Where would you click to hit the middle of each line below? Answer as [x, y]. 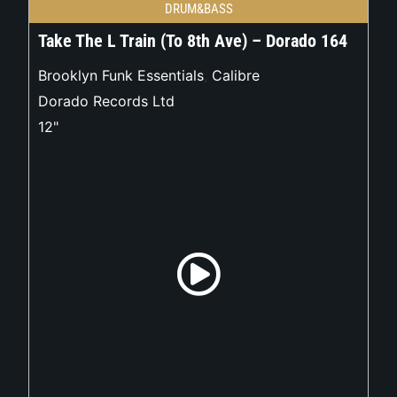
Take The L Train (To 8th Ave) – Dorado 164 [193, 41]
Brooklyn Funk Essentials [121, 76]
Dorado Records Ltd [107, 101]
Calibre [236, 76]
